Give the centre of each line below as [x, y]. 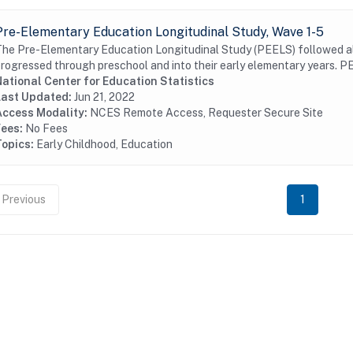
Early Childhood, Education [104, 144]
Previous [24, 199]
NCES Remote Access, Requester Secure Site [206, 113]
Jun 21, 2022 [104, 97]
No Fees [46, 128]
